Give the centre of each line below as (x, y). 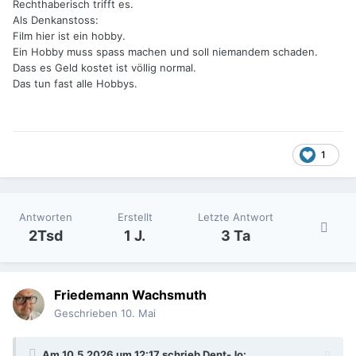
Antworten (46, 217)
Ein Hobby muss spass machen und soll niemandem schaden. (165, 52)
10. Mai (138, 313)
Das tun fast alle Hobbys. (75, 84)
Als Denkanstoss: (56, 20)
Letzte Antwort (235, 217)
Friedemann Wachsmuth (130, 295)
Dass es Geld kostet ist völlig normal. (104, 68)
